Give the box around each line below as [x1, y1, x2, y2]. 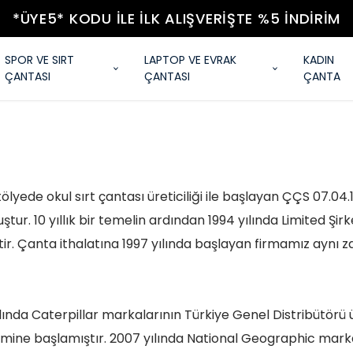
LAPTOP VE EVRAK [144, 52, 237, 68]
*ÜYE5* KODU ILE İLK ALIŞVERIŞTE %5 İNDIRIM [12, 9, 341, 28]
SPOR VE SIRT [5, 52, 75, 68]
